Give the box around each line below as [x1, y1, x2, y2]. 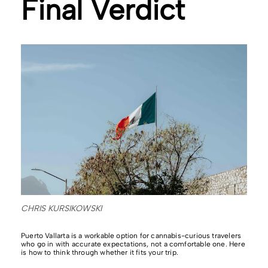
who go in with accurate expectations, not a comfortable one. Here [21, 239, 245, 248]
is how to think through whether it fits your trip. [21, 248, 178, 257]
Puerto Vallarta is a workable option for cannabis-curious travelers [21, 231, 242, 240]
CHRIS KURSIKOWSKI [21, 203, 102, 214]
